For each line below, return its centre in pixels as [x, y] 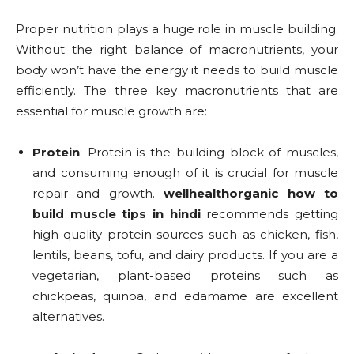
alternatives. [68, 317]
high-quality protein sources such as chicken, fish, [185, 235]
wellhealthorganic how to [251, 194]
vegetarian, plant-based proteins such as [185, 276]
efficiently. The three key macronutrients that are [177, 91]
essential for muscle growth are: [111, 111]
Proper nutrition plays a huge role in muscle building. [177, 29]
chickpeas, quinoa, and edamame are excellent [185, 296]
